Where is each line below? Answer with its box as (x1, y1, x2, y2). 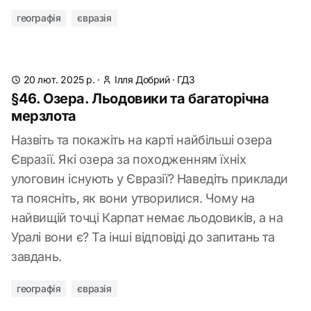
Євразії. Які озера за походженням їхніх (11, 152, 246, 167)
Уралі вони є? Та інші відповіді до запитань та (11, 230, 275, 244)
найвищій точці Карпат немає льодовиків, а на (11, 210, 283, 225)
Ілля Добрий (115, 74, 170, 85)
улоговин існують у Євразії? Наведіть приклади (11, 171, 289, 186)
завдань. (11, 249, 62, 264)
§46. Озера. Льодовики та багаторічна (11, 90, 269, 107)
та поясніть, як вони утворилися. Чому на (11, 191, 255, 205)
